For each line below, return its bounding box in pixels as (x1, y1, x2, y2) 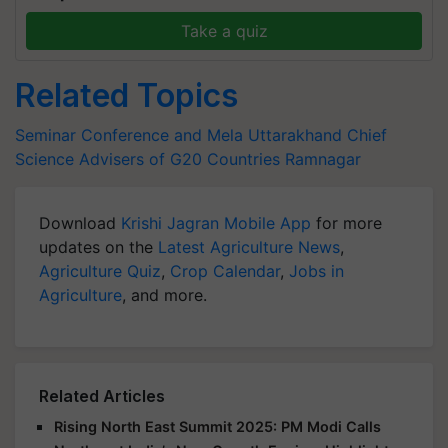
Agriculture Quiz (39, 261, 161, 281)
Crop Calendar (170, 261, 280, 281)
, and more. (122, 285, 207, 305)
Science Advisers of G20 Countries (15, 149, 280, 169)
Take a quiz (180, 21, 268, 41)
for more (311, 213, 382, 233)
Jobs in (289, 261, 344, 281)
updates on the (39, 237, 158, 257)
